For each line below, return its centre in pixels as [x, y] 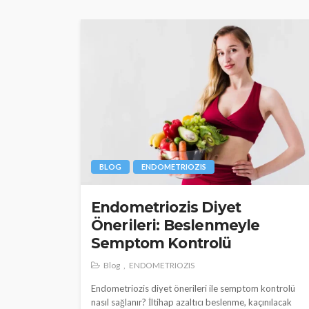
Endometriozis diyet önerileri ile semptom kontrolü [193, 288]
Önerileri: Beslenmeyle [176, 225]
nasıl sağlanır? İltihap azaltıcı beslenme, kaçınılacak [191, 302]
